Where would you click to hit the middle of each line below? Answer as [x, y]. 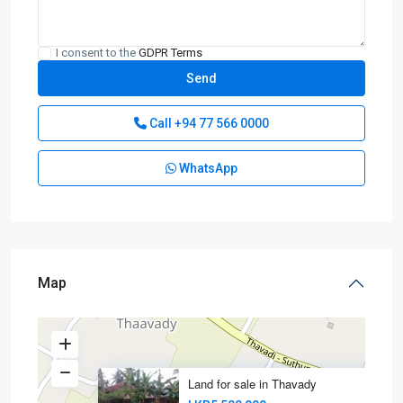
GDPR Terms [170, 53]
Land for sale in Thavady [252, 384]
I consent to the [97, 53]
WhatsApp [207, 168]
